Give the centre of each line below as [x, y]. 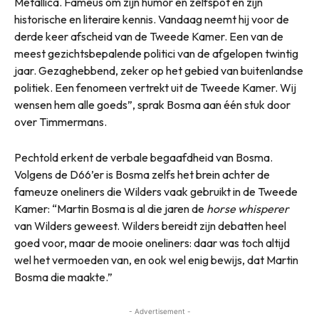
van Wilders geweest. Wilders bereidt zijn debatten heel [150, 226]
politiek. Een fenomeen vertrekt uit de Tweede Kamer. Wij [155, 88]
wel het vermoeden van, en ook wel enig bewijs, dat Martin [156, 260]
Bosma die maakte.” [63, 277]
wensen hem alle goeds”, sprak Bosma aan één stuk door [152, 105]
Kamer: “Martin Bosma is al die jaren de [110, 209]
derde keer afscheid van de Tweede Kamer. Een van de [149, 37]
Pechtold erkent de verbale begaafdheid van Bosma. [143, 158]
